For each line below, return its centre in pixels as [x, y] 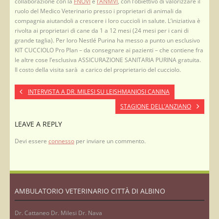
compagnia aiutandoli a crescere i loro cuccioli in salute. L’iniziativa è [108, 21]
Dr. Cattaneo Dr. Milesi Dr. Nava [58, 213]
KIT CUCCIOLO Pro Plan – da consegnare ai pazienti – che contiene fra [109, 50]
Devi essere [32, 141]
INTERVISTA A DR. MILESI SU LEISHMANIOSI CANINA [99, 91]
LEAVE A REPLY [38, 124]
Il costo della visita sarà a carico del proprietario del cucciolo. [98, 69]
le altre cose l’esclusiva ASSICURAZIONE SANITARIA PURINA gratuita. [108, 60]
